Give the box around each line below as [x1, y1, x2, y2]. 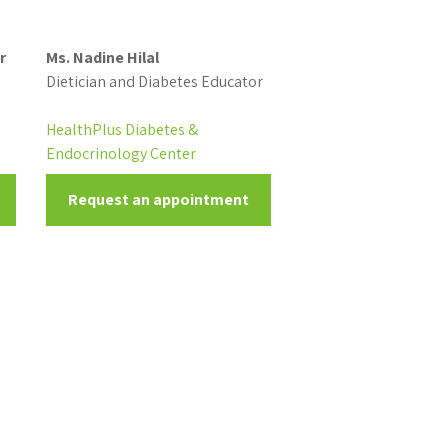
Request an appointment [67, 189, 249, 210]
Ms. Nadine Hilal [45, 47, 159, 68]
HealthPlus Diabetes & [45, 119, 198, 140]
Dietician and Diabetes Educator [45, 71, 263, 92]
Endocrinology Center [45, 143, 196, 164]
